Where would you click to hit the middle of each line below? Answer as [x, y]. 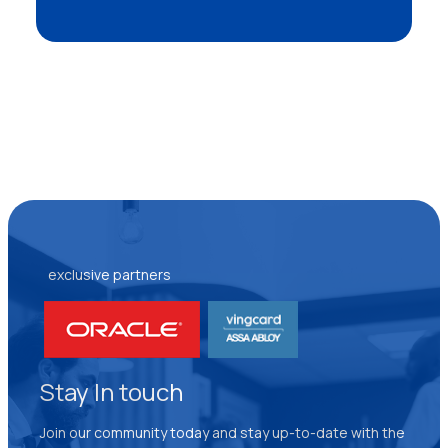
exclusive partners [109, 274]
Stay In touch [111, 391]
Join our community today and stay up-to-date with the [222, 432]
